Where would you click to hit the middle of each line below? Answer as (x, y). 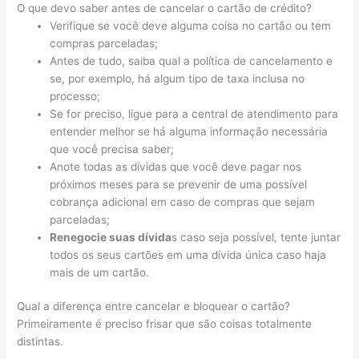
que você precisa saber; (112, 149)
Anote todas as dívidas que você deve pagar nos (176, 166)
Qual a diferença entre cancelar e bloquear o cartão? (154, 307)
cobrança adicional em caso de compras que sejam (183, 202)
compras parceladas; (104, 43)
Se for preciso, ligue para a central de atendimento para (194, 113)
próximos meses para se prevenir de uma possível (179, 184)
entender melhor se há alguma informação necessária (189, 131)
